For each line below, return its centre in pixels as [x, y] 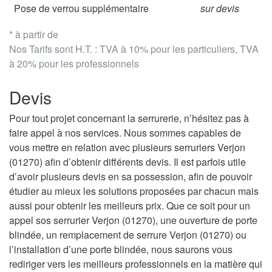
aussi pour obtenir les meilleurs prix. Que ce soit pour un [130, 206]
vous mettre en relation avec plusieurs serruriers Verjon [127, 148]
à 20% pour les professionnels [74, 64]
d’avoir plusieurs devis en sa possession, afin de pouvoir [131, 177]
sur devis [220, 8]
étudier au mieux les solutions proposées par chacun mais [134, 191]
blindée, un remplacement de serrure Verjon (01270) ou [128, 235]
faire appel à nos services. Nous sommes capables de [125, 133]
